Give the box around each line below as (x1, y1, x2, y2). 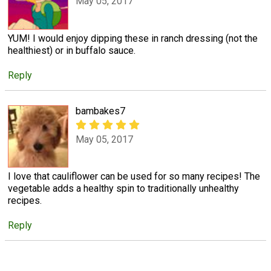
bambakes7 (76, 105, 125, 117)
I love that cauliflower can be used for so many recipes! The (8, 171, 260, 183)
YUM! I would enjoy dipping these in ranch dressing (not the (8, 32, 258, 44)
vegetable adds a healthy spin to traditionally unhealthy (8, 183, 239, 195)
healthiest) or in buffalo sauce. (8, 44, 135, 56)
